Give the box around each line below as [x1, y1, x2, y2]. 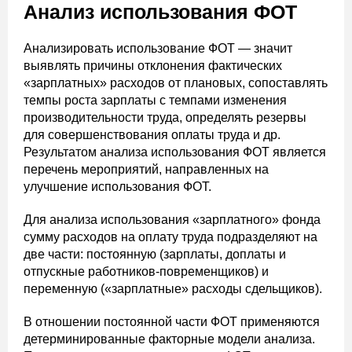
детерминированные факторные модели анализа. [24, 332, 315, 346]
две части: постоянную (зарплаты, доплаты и [24, 247, 286, 261]
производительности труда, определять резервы [24, 111, 306, 124]
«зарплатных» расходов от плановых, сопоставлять [24, 76, 328, 90]
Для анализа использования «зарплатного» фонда [24, 213, 321, 226]
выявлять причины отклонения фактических [24, 59, 282, 72]
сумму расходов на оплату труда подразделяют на [24, 230, 317, 244]
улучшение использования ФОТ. [24, 180, 211, 193]
